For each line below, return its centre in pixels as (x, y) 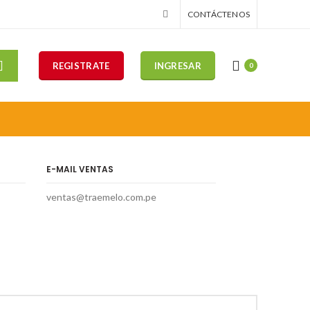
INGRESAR (177, 65)
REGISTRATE (81, 65)
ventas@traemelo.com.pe (101, 197)
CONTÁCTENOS (218, 14)
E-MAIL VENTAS (80, 169)
